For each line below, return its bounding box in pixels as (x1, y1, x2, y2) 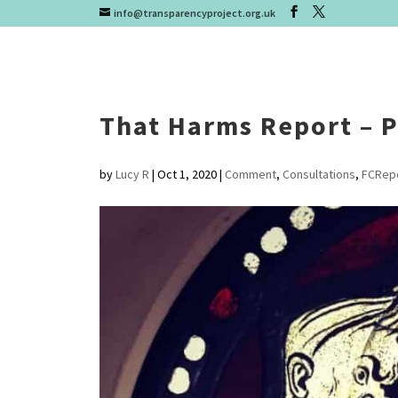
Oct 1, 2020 (156, 166, 217, 182)
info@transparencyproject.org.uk (113, 6, 275, 20)
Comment (224, 166, 276, 182)
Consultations (282, 166, 355, 182)
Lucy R (115, 166, 149, 182)
